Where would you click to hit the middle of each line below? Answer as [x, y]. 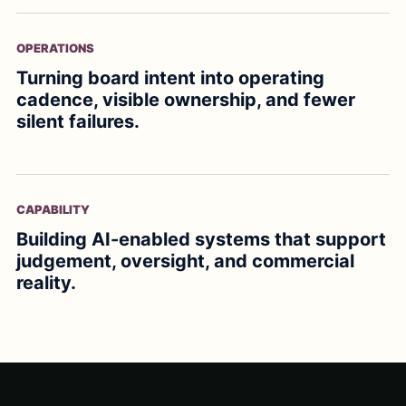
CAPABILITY [53, 209]
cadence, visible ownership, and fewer [186, 100]
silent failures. [78, 121]
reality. [46, 283]
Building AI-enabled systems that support [201, 239]
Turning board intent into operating [170, 78]
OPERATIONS [55, 48]
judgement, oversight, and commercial [185, 261]
